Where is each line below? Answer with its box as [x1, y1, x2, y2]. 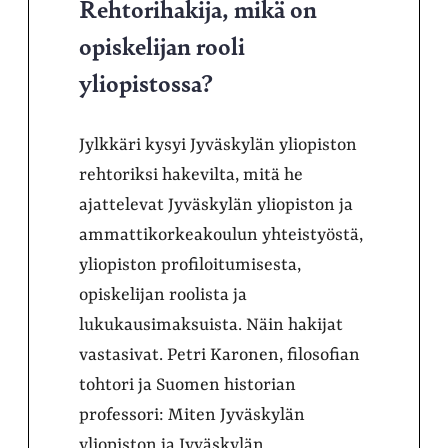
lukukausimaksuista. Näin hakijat [79, 314, 343, 335]
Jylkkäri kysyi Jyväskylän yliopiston [79, 134, 357, 155]
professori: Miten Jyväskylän [79, 404, 305, 425]
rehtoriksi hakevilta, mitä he [79, 164, 303, 185]
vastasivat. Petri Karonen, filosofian [79, 344, 360, 365]
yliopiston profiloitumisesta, [79, 254, 301, 275]
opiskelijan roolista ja [79, 284, 247, 305]
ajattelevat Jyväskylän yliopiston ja [79, 194, 353, 215]
